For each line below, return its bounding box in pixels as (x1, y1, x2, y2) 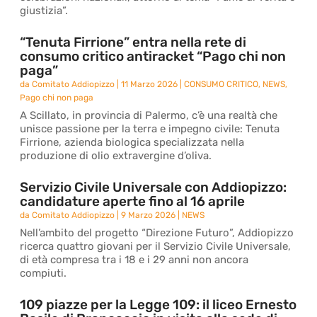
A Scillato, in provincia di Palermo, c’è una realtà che (20, 109, 278, 122)
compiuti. (20, 267, 67, 279)
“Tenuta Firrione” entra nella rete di (20, 34, 247, 50)
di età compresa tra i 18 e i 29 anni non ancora (20, 253, 249, 266)
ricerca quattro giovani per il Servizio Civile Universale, (20, 240, 292, 253)
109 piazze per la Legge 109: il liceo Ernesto (20, 296, 297, 313)
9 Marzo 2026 (121, 210, 176, 220)
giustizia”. (20, 4, 69, 17)
